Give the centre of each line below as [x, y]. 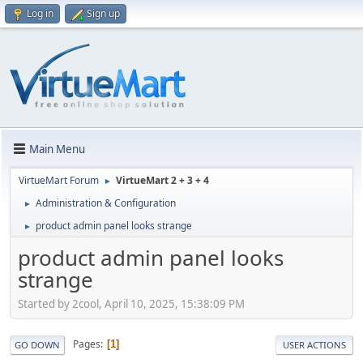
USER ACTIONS [314, 344]
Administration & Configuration [106, 203]
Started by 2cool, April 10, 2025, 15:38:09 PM [131, 303]
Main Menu [57, 149]
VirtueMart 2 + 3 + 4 [162, 180]
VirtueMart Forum [59, 180]
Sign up [103, 13]
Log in [40, 13]
